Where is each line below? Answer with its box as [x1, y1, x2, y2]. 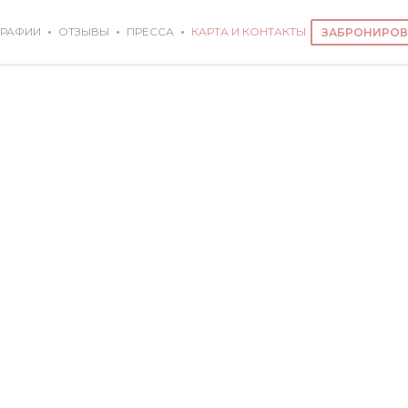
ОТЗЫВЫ [57, 25, 109, 38]
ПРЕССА [126, 25, 174, 38]
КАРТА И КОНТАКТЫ [190, 25, 306, 38]
